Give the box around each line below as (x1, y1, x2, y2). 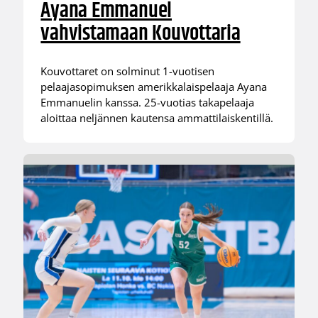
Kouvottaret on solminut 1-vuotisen (40, 64, 215, 79)
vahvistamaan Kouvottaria (40, 16, 241, 50)
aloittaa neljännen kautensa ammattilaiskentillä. (40, 111, 274, 126)
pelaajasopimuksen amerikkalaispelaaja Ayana (40, 79, 268, 94)
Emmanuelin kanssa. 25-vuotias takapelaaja (40, 95, 255, 110)
